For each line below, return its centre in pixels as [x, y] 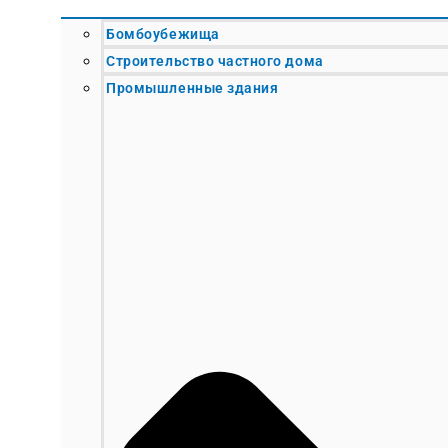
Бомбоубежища [163, 33]
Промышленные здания [192, 87]
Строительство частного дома [215, 60]
